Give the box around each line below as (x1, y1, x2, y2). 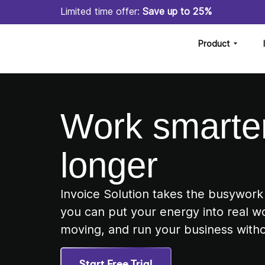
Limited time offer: (60, 5, 143, 17)
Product (198, 38, 230, 49)
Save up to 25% (143, 5, 212, 17)
